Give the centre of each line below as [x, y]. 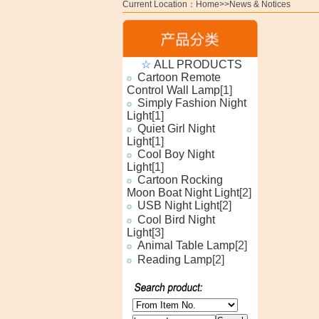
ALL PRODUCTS [198, 65]
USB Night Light [178, 206]
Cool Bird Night [176, 220]
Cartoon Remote [179, 78]
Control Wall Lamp [173, 90]
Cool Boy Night [176, 155]
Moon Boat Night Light [183, 193]
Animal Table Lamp [186, 246]
